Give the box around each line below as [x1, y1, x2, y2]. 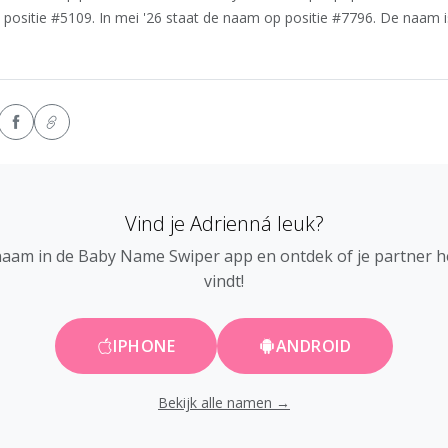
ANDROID [275, 335, 352, 358]
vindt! [204, 270, 244, 293]
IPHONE [113, 335, 176, 358]
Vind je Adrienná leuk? [124, 210, 324, 238]
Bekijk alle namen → [158, 393, 290, 413]
